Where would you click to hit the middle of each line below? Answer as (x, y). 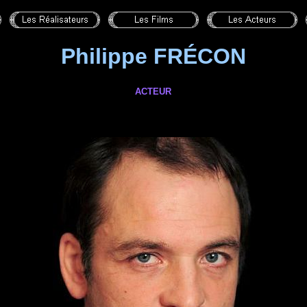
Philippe (107, 56)
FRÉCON (200, 56)
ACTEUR (153, 91)
